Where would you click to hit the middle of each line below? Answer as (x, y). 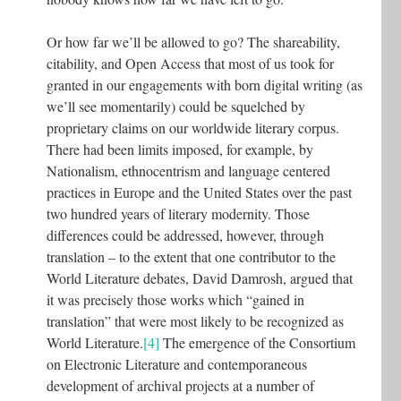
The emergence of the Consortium (257, 342)
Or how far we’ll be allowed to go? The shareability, (193, 41)
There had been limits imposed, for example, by (180, 149)
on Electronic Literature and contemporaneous (177, 363)
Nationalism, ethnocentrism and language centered (188, 170)
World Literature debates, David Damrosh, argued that (200, 277)
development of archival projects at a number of (180, 385)
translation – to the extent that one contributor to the (191, 256)
